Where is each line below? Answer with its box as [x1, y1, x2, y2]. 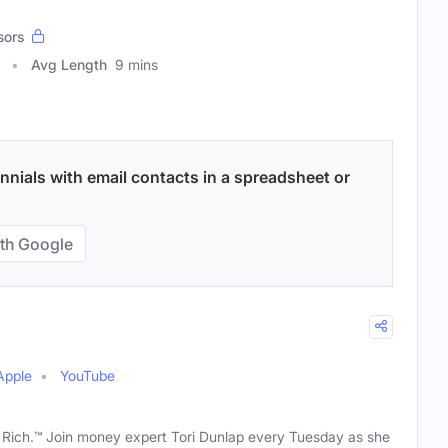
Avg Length [31, 56, 107, 74]
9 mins [115, 56, 158, 74]
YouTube [60, 367, 115, 385]
